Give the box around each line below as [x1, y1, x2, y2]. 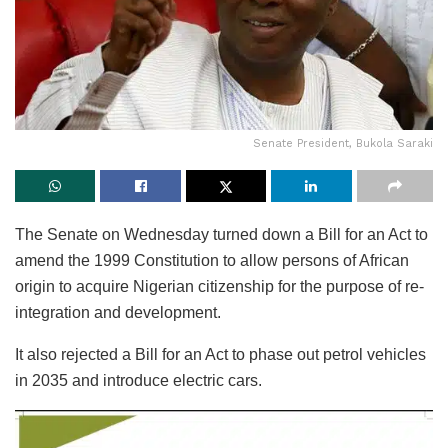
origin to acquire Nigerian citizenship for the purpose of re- [15, 278, 424, 296]
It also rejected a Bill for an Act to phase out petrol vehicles [15, 346, 426, 364]
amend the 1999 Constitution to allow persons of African [15, 252, 409, 270]
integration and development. [15, 304, 221, 322]
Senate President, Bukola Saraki [253, 137, 433, 151]
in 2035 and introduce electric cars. [15, 372, 262, 390]
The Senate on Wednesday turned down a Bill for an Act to [15, 226, 428, 244]
